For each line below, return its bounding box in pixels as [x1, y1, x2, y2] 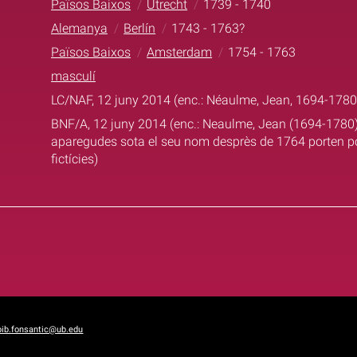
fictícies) [51, 151, 98, 167]
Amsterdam [147, 44, 213, 60]
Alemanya [51, 20, 108, 36]
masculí [51, 68, 96, 84]
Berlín [124, 20, 156, 36]
